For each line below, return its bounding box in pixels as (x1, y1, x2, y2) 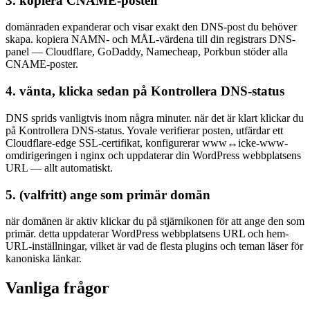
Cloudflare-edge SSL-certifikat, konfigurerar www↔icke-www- (6, 136, 288, 149)
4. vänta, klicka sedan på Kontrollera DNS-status (6, 84, 284, 99)
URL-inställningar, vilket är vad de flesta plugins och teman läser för (6, 240, 303, 253)
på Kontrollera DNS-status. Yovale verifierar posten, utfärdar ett (6, 124, 283, 136)
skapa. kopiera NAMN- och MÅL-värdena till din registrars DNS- (6, 33, 295, 46)
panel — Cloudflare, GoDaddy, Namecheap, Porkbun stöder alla (6, 46, 288, 58)
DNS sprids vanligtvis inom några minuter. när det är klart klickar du (6, 111, 304, 124)
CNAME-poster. (6, 58, 78, 71)
